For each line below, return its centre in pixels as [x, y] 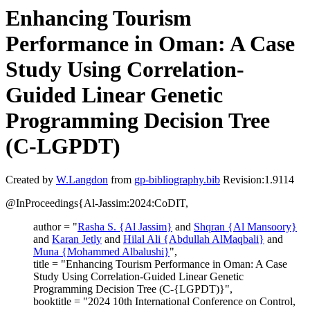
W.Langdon [82, 180]
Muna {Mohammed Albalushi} [101, 252]
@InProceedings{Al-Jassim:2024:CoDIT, [97, 203]
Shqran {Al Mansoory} [245, 227]
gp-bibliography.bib [177, 180]
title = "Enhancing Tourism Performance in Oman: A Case [160, 264]
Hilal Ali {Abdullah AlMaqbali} [194, 239]
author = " [55, 227]
